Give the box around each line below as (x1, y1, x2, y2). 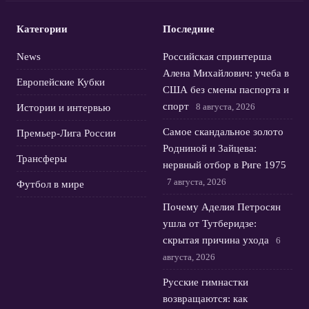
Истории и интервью (17, 102, 110, 113)
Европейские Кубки (17, 77, 105, 88)
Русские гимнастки (163, 277, 248, 288)
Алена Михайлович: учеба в (163, 68, 289, 79)
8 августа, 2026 (196, 101, 255, 112)
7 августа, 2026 (167, 177, 226, 187)
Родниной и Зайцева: (163, 143, 257, 154)
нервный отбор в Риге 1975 (163, 159, 286, 170)
